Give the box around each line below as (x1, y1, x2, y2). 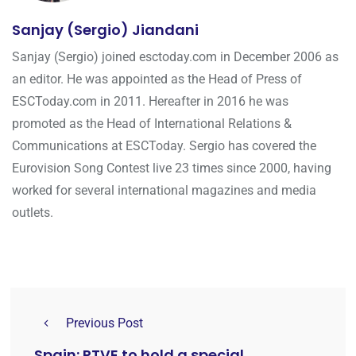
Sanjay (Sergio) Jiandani (12, 20, 199, 41)
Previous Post (66, 315, 143, 331)
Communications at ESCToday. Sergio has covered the (12, 138, 316, 154)
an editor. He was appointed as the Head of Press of (12, 72, 302, 87)
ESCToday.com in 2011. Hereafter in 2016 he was (12, 94, 288, 110)
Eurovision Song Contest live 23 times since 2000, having (12, 161, 331, 176)
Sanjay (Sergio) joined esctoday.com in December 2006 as (12, 49, 339, 65)
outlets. (12, 205, 53, 221)
